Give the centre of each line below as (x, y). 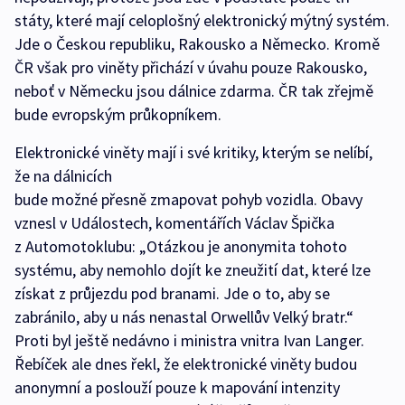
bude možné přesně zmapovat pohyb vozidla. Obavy (188, 200)
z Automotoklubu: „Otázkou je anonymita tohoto (181, 247)
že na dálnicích (63, 176)
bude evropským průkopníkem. (118, 115)
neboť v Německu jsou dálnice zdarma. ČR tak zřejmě (194, 91)
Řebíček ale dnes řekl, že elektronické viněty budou (186, 364)
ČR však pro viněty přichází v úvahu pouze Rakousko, (191, 68)
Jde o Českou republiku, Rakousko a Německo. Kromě (197, 44)
